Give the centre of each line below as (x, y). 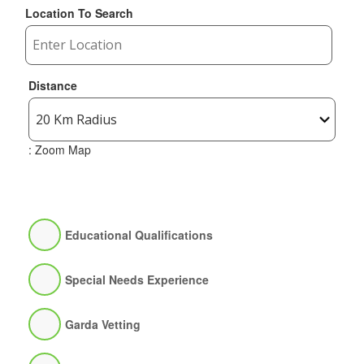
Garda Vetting (103, 324)
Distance (53, 85)
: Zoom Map (60, 149)
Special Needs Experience (137, 279)
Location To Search (79, 13)
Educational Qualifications (139, 235)
